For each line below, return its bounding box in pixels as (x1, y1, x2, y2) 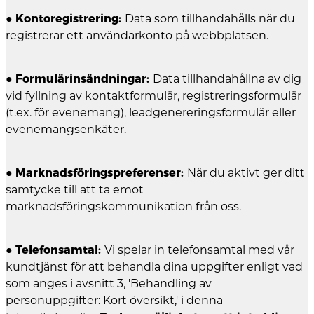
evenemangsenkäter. (6, 122, 126, 136)
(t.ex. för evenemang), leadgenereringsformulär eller (6, 105, 296, 119)
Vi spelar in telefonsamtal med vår (104, 243, 294, 257)
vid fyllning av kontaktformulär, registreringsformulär (6, 88, 301, 102)
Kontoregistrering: (15, 11, 125, 25)
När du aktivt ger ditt (187, 165, 305, 179)
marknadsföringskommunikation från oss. (6, 199, 241, 213)
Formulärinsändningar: (15, 71, 153, 86)
